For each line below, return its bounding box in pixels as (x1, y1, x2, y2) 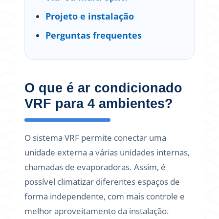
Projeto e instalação (45, 10, 134, 22)
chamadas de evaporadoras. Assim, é (24, 161, 166, 173)
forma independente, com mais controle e (24, 191, 185, 202)
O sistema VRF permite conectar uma (24, 132, 166, 143)
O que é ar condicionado (24, 81, 182, 95)
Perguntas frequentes (45, 29, 142, 41)
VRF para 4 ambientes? (24, 96, 173, 111)
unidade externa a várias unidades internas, (24, 147, 190, 158)
